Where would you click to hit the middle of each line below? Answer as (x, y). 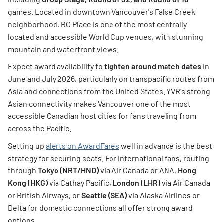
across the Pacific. (40, 128)
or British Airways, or (45, 195)
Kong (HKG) (28, 183)
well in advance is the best (166, 145)
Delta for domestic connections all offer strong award (100, 207)
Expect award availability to (56, 66)
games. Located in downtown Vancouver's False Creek (102, 12)
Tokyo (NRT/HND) (68, 170)
